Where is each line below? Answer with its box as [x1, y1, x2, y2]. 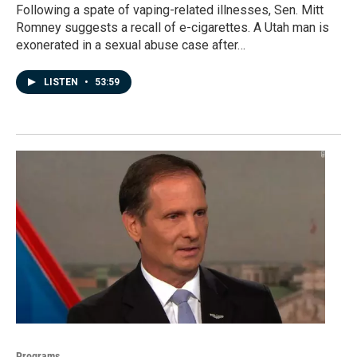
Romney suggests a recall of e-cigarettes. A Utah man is [16, 20, 329, 36]
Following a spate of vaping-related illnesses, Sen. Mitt [16, 2, 324, 18]
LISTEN [44, 76, 80, 88]
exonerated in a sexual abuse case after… [16, 37, 245, 53]
